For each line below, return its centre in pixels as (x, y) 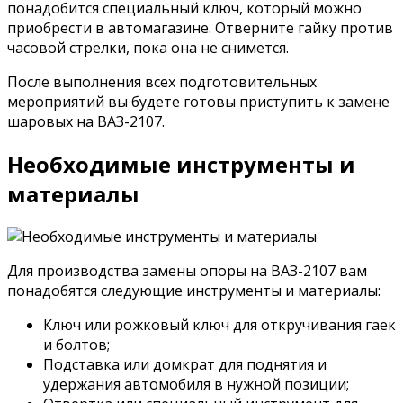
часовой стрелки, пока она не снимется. (148, 48)
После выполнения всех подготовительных (162, 82)
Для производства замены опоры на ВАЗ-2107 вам (187, 271)
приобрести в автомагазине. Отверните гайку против (200, 28)
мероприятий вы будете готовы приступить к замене (198, 102)
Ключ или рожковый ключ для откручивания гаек (219, 325)
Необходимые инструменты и (181, 165)
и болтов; (76, 345)
